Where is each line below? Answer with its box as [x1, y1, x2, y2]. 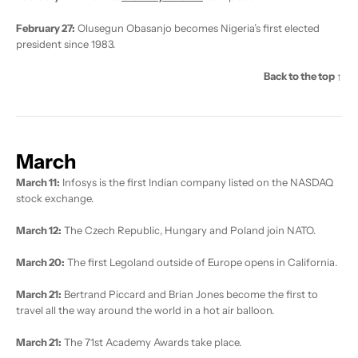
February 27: [16, 22, 75, 35]
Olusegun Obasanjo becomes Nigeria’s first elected [75, 22, 320, 35]
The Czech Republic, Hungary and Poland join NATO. [62, 224, 316, 237]
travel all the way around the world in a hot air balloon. [16, 304, 274, 317]
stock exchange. [16, 192, 93, 205]
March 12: [16, 224, 62, 237]
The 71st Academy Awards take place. [62, 336, 241, 349]
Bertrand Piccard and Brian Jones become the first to [62, 288, 318, 301]
